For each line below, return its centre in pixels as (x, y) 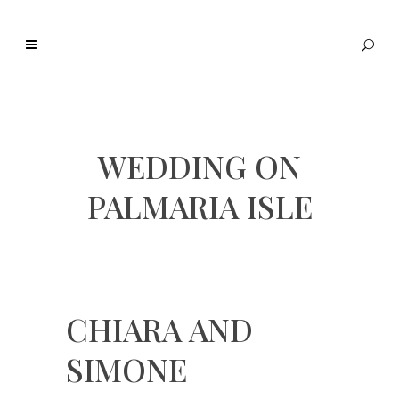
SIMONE (126, 369)
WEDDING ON (199, 166)
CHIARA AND (159, 329)
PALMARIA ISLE (199, 206)
